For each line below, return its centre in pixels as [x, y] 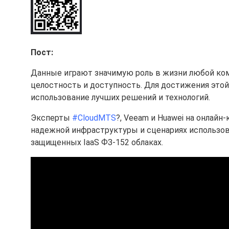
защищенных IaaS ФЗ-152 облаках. [97, 142]
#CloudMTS [94, 118]
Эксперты [51, 118]
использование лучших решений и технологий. [120, 97]
